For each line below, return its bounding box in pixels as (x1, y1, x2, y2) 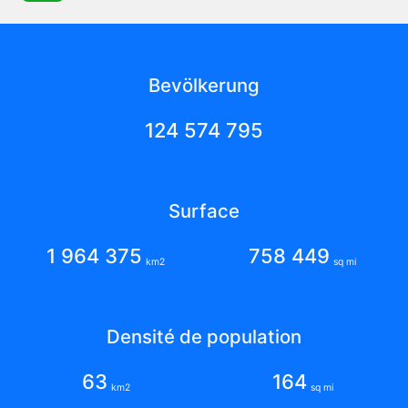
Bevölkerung (148, 73, 260, 97)
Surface (168, 199, 240, 222)
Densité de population (107, 324, 301, 348)
